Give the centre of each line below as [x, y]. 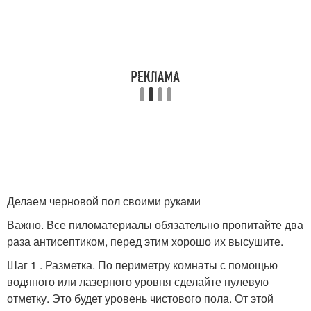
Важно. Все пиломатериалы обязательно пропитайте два [155, 225]
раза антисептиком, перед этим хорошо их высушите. [145, 241]
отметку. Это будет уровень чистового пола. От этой [140, 298]
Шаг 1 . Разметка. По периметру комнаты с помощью [142, 265]
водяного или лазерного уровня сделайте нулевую [138, 281]
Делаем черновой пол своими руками [104, 201]
